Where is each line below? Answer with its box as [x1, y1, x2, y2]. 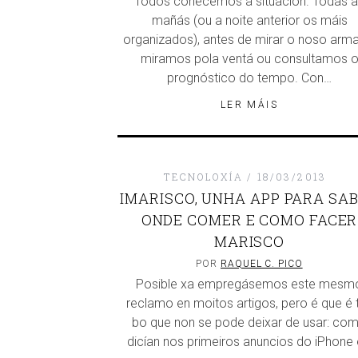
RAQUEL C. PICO [221, 258, 303, 269]
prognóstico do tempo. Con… [167, 70, 332, 86]
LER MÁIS [220, 99, 279, 111]
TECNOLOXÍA [164, 170, 244, 183]
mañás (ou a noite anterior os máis [151, 13, 348, 29]
